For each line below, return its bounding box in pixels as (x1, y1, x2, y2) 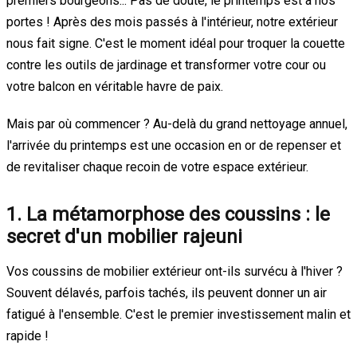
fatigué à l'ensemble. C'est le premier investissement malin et (6, 306, 351, 322)
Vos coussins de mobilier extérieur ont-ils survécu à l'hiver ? (6, 263, 343, 279)
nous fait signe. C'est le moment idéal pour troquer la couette (6, 35, 345, 51)
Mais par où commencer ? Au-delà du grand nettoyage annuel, (6, 116, 347, 131)
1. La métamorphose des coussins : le (6, 202, 330, 226)
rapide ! (6, 328, 49, 343)
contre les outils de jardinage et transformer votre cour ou (6, 57, 326, 73)
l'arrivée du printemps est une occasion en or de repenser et (6, 137, 341, 153)
